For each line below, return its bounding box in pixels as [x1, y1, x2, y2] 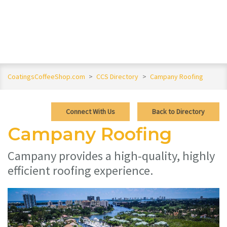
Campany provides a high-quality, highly [8, 148, 215, 164]
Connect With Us [66, 107, 115, 117]
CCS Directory [96, 72, 140, 82]
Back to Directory [152, 107, 205, 117]
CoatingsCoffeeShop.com [8, 72, 85, 82]
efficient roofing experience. [8, 163, 154, 179]
